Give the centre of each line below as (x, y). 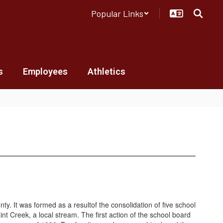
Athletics (107, 71)
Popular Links (117, 13)
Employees (45, 71)
